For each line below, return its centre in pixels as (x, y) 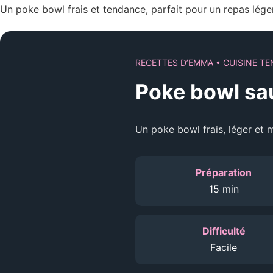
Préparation (224, 172)
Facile (224, 247)
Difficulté (224, 231)
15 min (224, 189)
